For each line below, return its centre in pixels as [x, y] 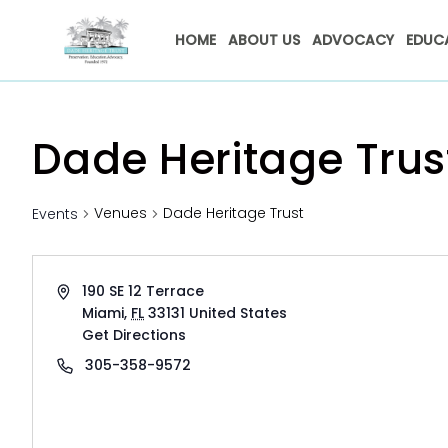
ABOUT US [263, 40]
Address [86, 290]
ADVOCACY [352, 40]
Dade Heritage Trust [233, 213]
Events [55, 214]
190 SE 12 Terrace [143, 291]
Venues [120, 213]
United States [238, 313]
